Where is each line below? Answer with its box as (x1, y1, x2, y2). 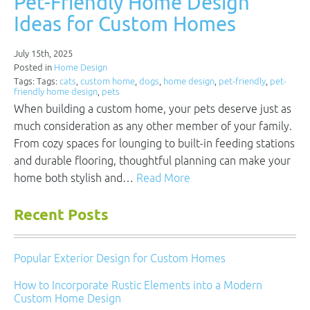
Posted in (14, 62, 54, 73)
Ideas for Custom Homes (14, 12, 236, 35)
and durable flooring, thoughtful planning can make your (14, 154, 291, 167)
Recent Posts (14, 205, 109, 226)
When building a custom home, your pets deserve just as (14, 102, 291, 115)
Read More (136, 172, 190, 184)
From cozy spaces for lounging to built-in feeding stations (14, 137, 295, 149)
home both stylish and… (14, 172, 136, 184)
